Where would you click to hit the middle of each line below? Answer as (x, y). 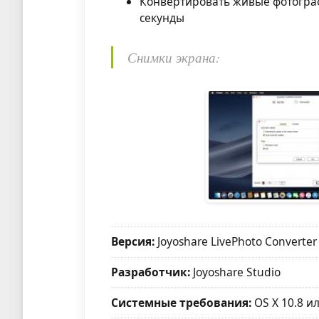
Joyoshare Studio (236, 272)
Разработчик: (151, 272)
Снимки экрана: (174, 57)
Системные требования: (182, 302)
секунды (162, 17)
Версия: (133, 242)
